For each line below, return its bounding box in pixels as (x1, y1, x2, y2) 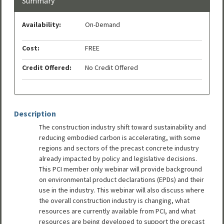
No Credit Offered (85, 62, 138, 72)
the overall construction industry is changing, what (39, 195, 189, 205)
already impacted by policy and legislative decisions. (39, 153, 197, 163)
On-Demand (85, 19, 120, 29)
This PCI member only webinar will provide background (39, 164, 202, 173)
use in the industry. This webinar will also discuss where (39, 185, 204, 194)
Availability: (22, 19, 61, 29)
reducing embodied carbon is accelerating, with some (39, 132, 200, 142)
